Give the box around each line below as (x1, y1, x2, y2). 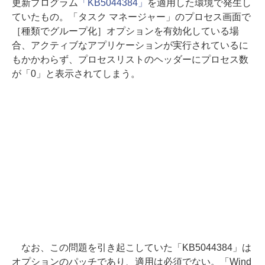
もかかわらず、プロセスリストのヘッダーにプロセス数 (12, 54, 248, 64)
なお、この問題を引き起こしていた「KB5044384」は (12, 242, 251, 253)
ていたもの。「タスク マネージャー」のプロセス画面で (12, 11, 251, 22)
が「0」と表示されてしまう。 (12, 68, 140, 79)
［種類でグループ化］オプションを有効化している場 (12, 25, 239, 36)
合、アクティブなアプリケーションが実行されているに (12, 40, 248, 50)
